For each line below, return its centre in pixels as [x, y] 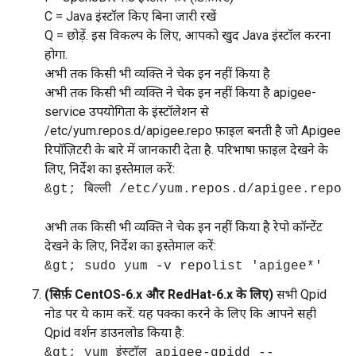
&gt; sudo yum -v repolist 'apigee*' [184, 266]
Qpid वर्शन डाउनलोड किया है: [114, 333]
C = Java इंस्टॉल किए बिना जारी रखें [130, 16]
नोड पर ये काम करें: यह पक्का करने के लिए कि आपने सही [180, 313]
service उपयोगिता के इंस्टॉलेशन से [127, 112]
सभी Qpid [300, 294]
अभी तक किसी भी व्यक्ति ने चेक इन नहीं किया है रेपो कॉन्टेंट [184, 227]
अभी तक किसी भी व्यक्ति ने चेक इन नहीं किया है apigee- [180, 93]
